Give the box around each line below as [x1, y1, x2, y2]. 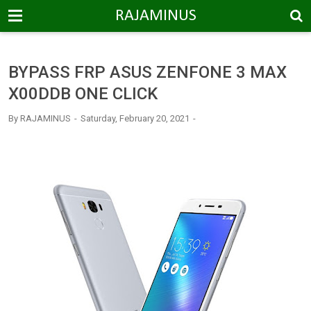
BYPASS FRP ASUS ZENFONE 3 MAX [8, 62, 287, 82]
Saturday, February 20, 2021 [81, 113, 192, 124]
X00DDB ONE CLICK [8, 84, 158, 103]
